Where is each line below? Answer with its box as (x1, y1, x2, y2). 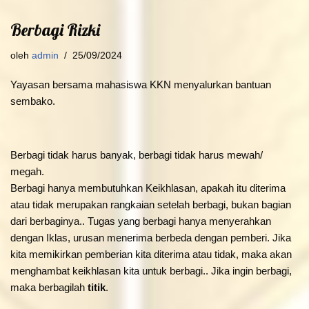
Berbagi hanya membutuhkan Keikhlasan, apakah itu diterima (10, 182, 286, 195)
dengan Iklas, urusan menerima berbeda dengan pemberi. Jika (10, 232, 291, 244)
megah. (10, 166, 44, 178)
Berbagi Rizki (10, 19, 100, 41)
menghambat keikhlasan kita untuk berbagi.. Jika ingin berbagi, (10, 265, 292, 277)
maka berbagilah (10, 281, 88, 294)
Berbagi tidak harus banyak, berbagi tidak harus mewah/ (10, 149, 263, 161)
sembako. (10, 95, 55, 108)
